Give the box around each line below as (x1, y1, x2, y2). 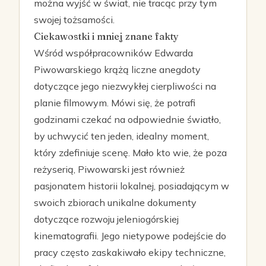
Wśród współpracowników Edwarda (34, 47, 193, 59)
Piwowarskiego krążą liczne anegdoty (34, 64, 201, 75)
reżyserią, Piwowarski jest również (34, 163, 185, 175)
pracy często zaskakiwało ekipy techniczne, (34, 246, 226, 258)
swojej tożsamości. (34, 14, 115, 26)
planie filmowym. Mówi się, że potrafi (34, 97, 195, 109)
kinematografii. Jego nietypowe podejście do (34, 230, 226, 242)
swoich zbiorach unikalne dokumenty (34, 197, 197, 208)
